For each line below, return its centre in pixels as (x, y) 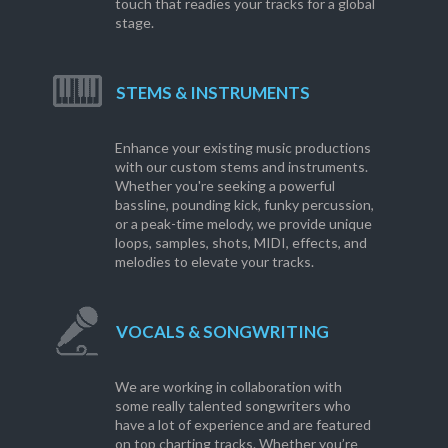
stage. (134, 23)
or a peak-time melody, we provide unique (243, 224)
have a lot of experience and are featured (242, 425)
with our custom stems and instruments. (241, 167)
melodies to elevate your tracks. (214, 262)
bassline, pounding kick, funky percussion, (244, 205)
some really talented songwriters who (232, 406)
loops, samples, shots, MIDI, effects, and (240, 243)
